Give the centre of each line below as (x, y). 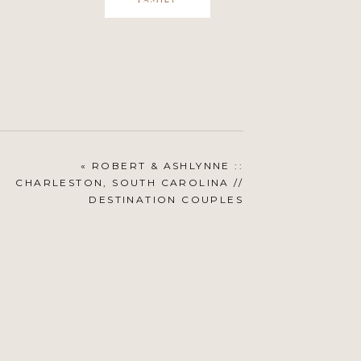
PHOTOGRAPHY (192, 216)
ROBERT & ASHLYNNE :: (168, 166)
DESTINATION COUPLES (166, 199)
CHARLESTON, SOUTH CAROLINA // (129, 183)
